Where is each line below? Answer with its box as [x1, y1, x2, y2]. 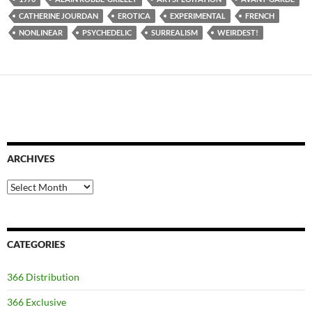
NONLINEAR [19, 27, 63, 37]
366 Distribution [7, 270, 79, 283]
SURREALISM [151, 27, 198, 37]
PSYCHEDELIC [82, 27, 132, 37]
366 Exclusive [7, 295, 66, 308]
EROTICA [118, 10, 150, 20]
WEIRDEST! [217, 27, 258, 37]
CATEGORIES [7, 237, 65, 250]
